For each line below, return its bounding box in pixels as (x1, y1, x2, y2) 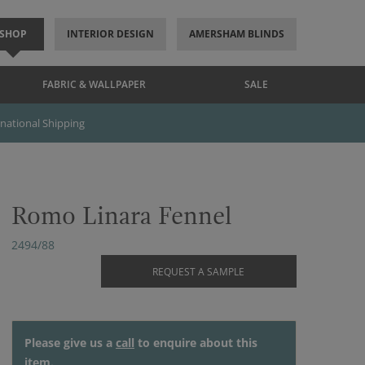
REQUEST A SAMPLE (152, 265, 244, 279)
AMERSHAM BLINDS (188, 27, 284, 41)
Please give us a (24, 335, 116, 350)
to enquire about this (134, 335, 257, 350)
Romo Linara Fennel (11, 202, 232, 231)
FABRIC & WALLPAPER (42, 77, 146, 91)
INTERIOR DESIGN (66, 27, 154, 41)
